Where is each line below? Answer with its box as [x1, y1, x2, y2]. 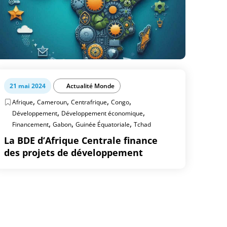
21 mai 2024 [10, 82, 46, 90]
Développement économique [61, 109, 143, 118]
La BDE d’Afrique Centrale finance [4, 134, 158, 146]
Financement [12, 120, 49, 129]
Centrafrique [71, 98, 107, 106]
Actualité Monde [66, 82, 115, 90]
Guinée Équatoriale [75, 120, 130, 129]
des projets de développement [4, 146, 143, 159]
